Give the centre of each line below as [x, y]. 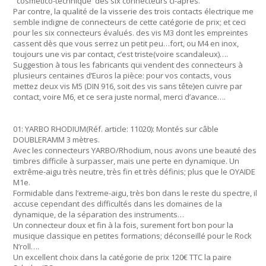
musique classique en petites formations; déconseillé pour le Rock [132, 236]
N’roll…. [26, 246]
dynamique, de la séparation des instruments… [99, 214]
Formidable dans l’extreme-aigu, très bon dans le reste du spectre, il [135, 193]
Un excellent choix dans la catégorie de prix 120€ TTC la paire [122, 257]
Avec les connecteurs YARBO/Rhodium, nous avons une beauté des [135, 150]
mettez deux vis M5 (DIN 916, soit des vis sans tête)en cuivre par [128, 86]
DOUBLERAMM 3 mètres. [56, 140]
